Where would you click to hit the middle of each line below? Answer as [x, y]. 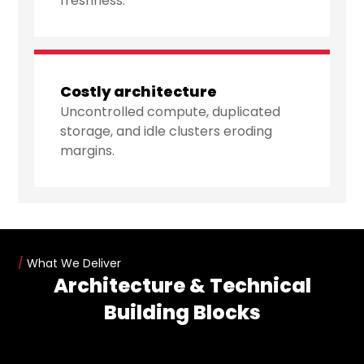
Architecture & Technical [182, 286]
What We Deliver [73, 264]
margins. [88, 151]
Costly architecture [139, 92]
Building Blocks [182, 313]
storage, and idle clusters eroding [167, 132]
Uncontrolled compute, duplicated [171, 112]
